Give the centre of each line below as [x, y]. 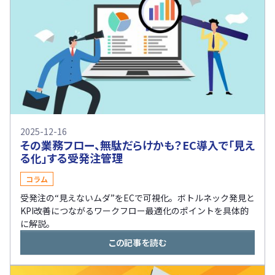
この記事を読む [137, 242]
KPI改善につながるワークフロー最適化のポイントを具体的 [134, 210]
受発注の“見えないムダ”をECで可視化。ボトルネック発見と [137, 197]
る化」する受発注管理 [72, 157]
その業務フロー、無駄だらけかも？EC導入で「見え [137, 145]
